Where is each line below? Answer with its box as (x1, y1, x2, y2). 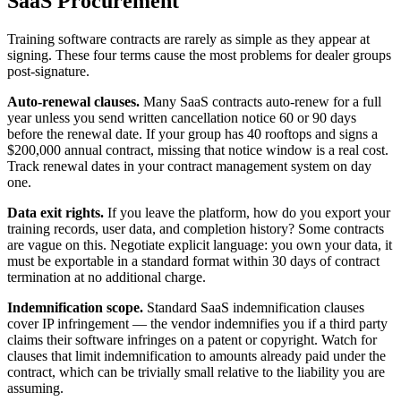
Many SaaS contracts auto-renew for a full (140, 93, 381, 109)
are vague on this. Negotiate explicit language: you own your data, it (7, 236, 392, 252)
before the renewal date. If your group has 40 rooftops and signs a (7, 125, 378, 141)
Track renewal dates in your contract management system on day (7, 158, 371, 174)
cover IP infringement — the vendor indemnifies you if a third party (7, 315, 388, 331)
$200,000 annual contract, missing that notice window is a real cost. (7, 141, 388, 158)
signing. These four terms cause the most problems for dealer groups (7, 47, 391, 63)
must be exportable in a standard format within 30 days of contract (7, 252, 380, 269)
